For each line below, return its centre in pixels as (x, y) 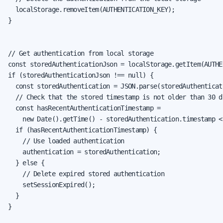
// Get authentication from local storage (81, 53)
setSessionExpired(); (52, 184)
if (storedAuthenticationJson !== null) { (81, 75)
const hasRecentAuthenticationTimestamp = (84, 108)
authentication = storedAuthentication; (84, 152)
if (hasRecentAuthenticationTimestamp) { (83, 130)
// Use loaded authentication (66, 141)
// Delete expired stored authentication (86, 173)
